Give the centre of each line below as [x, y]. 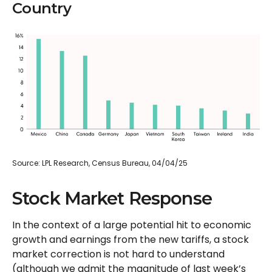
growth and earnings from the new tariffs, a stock [131, 240]
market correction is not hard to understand [118, 254]
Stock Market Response [112, 199]
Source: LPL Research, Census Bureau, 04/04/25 [100, 163]
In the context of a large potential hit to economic [132, 225]
